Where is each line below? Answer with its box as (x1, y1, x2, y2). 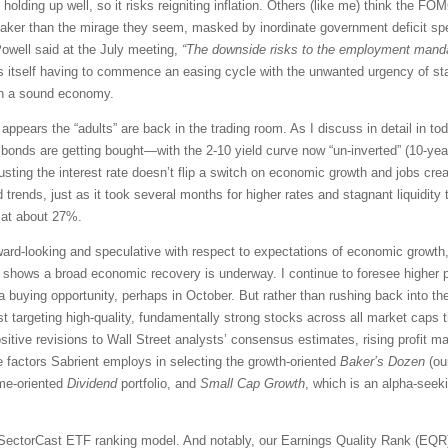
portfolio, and (117, 375, 200, 391)
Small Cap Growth (200, 375, 305, 391)
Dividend (67, 375, 117, 391)
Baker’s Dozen (340, 353, 425, 369)
